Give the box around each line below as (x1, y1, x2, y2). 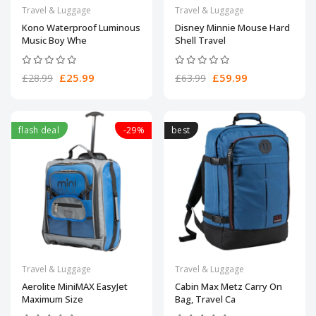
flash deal (18, 124, 59, 136)
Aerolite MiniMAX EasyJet (22, 280, 128, 293)
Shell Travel (175, 34, 226, 47)
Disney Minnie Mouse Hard (175, 21, 290, 34)
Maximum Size (22, 293, 83, 305)
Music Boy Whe (22, 34, 87, 47)
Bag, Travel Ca (175, 293, 236, 305)
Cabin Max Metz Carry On (175, 280, 282, 293)
